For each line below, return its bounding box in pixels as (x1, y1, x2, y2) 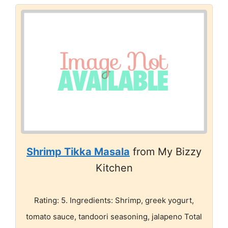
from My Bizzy (130, 145, 202, 158)
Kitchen (95, 161, 133, 174)
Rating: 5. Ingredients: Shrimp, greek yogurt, (34, 195, 194, 205)
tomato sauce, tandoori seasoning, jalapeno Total (26, 211, 202, 221)
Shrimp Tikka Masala (26, 145, 130, 158)
